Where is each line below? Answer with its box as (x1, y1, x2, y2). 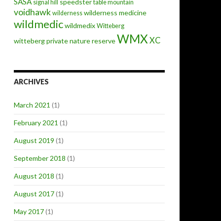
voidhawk (14, 6, 51, 17)
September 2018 (14, 154, 66, 162)
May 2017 (14, 207, 44, 216)
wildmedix (65, 21, 95, 30)
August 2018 (14, 172, 54, 180)
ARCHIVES (14, 77, 49, 86)
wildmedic (14, 17, 63, 31)
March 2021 (14, 101, 50, 109)
